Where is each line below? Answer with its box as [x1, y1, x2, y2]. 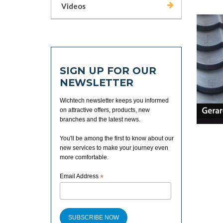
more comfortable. [60, 154, 109, 161]
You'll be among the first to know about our [60, 135, 174, 142]
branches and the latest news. [60, 116, 141, 123]
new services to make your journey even [60, 144, 169, 151]
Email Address [60, 173, 101, 180]
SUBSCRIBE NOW [68, 214, 119, 221]
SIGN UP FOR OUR [60, 65, 157, 77]
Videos [61, 1, 86, 10]
